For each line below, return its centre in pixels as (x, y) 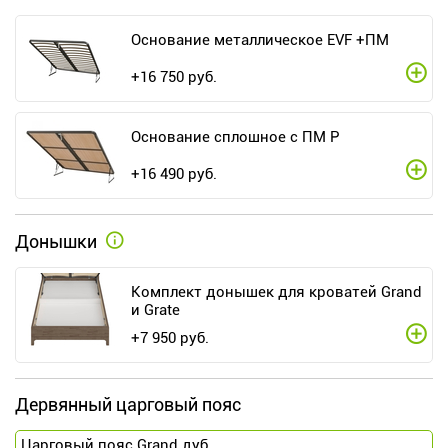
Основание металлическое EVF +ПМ (260, 40)
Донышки (58, 242)
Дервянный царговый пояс (128, 405)
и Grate (155, 310)
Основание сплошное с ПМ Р (235, 137)
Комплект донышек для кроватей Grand (276, 292)
